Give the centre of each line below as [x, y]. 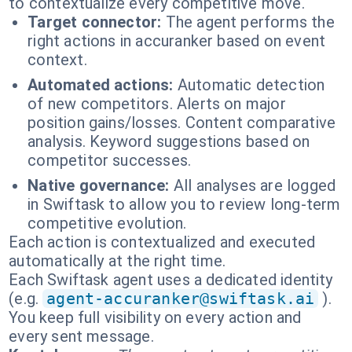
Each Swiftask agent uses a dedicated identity [171, 280]
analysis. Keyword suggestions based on [169, 141]
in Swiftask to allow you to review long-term [184, 204]
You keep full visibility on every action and [155, 317]
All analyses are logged [255, 185]
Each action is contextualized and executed [162, 242]
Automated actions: [101, 85]
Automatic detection [251, 85]
